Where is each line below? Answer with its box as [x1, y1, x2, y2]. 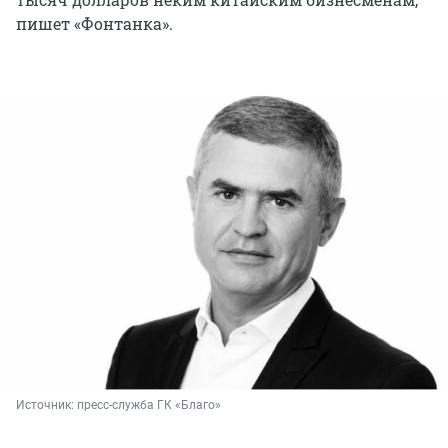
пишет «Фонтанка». [16, 13, 173, 35]
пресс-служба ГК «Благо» [77, 397, 221, 412]
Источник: [16, 397, 77, 412]
